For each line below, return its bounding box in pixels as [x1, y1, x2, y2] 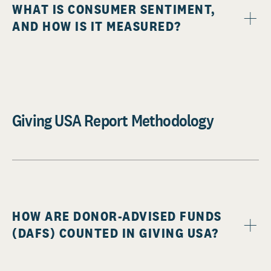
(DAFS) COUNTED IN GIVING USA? [12, 224, 219, 242]
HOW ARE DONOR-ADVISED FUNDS [12, 207, 222, 225]
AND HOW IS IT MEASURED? [12, 18, 181, 35]
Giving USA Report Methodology [12, 109, 214, 132]
